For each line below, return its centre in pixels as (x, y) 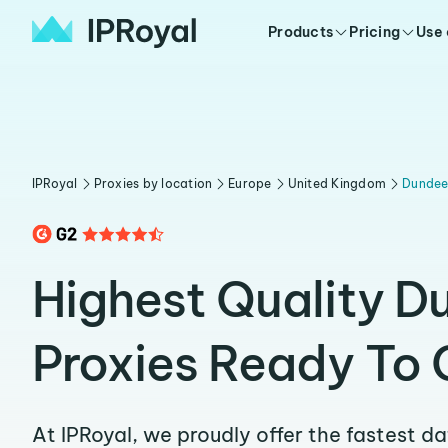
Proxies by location (153, 183)
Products (301, 32)
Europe (250, 183)
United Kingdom (337, 183)
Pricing (375, 32)
